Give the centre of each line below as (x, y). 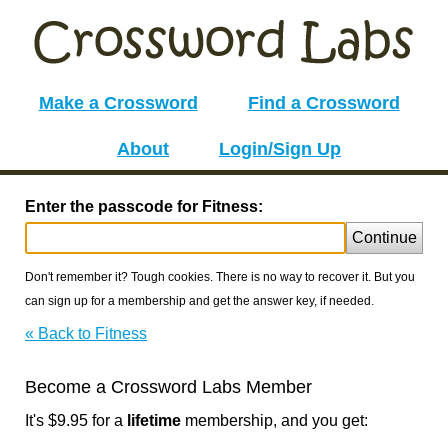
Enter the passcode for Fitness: (144, 206)
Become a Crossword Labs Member (168, 387)
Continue (384, 237)
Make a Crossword (118, 103)
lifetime (154, 420)
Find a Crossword (323, 103)
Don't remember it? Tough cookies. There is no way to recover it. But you (220, 277)
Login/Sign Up (280, 149)
